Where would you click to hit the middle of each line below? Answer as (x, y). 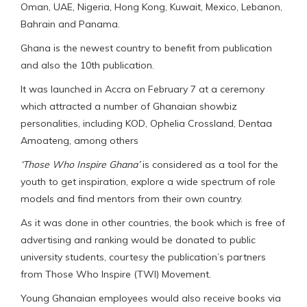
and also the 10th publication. (87, 65)
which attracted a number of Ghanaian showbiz (129, 107)
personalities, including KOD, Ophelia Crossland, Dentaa (146, 124)
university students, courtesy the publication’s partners (143, 257)
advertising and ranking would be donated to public (138, 240)
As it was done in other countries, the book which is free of (153, 223)
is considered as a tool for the (209, 165)
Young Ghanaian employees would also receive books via (151, 298)
